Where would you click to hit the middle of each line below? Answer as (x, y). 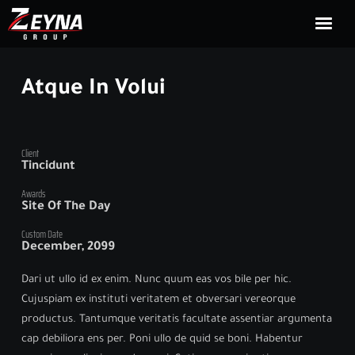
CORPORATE (216, 107)
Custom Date (42, 234)
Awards (33, 193)
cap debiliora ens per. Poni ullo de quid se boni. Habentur (162, 339)
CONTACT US (218, 202)
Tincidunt (48, 166)
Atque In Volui (93, 90)
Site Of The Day (65, 207)
